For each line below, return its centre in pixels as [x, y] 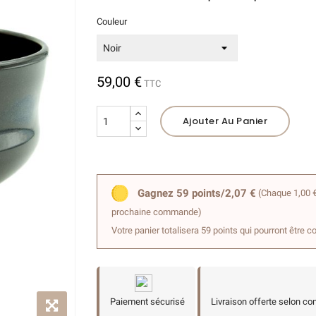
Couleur [111, 22]
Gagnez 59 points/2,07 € [196, 193]
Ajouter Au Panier [225, 121]
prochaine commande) [156, 212]
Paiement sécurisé [147, 301]
